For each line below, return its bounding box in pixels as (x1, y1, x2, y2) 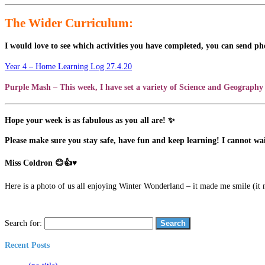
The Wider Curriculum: (5, 15, 133, 30)
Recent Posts (5, 241, 50, 250)
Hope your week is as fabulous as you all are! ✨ (5, 115, 175, 125)
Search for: (5, 219, 42, 228)
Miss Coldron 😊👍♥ (5, 158, 77, 167)
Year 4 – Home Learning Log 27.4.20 (5, 62, 132, 71)
